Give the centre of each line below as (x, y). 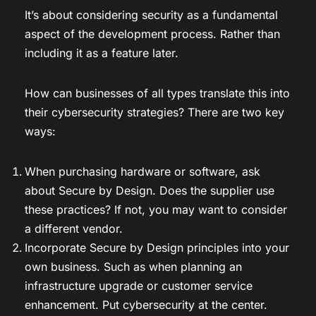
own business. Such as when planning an (133, 266)
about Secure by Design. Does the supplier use (150, 190)
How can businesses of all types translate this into (157, 93)
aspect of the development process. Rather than (152, 34)
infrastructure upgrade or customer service (139, 285)
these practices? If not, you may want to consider (156, 209)
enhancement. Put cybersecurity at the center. (146, 304)
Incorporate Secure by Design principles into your (157, 247)
